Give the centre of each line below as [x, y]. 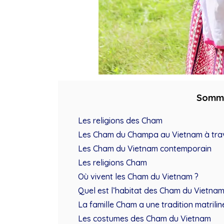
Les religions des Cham [120, 120]
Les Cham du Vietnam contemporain [144, 148]
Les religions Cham [112, 162]
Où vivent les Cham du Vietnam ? [138, 176]
